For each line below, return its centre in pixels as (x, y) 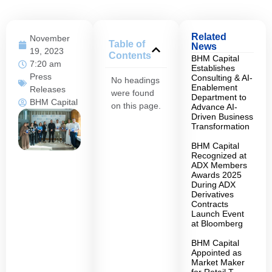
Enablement (215, 88)
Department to (219, 97)
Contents (130, 56)
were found (132, 93)
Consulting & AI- (222, 78)
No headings (135, 80)
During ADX (214, 185)
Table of (127, 44)
